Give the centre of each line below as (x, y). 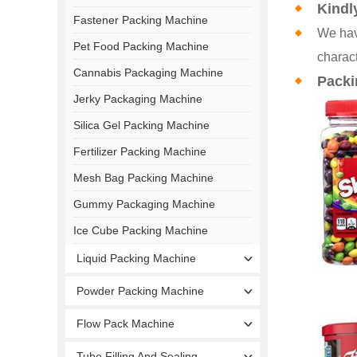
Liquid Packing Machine (136, 258)
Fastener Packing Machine (141, 20)
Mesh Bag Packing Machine (143, 177)
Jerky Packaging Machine (138, 98)
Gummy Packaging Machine (144, 204)
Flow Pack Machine (126, 323)
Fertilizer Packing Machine (140, 151)
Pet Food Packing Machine (141, 46)
